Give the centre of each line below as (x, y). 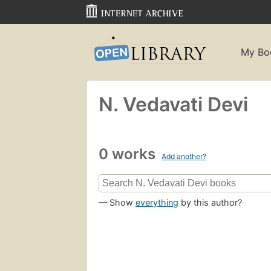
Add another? (184, 156)
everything (157, 203)
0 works (129, 154)
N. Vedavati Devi (173, 104)
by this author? (210, 203)
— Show (117, 203)
